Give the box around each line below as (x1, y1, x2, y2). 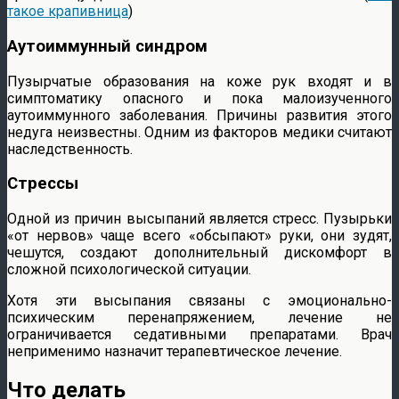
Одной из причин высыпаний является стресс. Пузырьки (7, 210, 392, 228)
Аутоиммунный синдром (7, 37, 208, 57)
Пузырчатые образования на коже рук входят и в (7, 72, 392, 90)
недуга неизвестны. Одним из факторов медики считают (7, 123, 392, 141)
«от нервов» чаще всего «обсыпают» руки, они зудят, (7, 227, 392, 245)
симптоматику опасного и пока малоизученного (7, 89, 392, 107)
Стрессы (7, 174, 78, 194)
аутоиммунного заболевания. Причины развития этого (7, 106, 392, 124)
